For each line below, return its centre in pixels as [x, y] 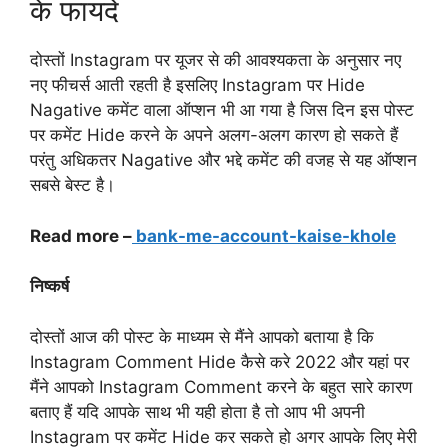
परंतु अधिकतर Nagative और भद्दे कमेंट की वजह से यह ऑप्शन [223, 160]
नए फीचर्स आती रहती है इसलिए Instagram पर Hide [197, 85]
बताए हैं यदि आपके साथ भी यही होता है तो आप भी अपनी [197, 411]
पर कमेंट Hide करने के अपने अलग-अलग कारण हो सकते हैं [214, 135]
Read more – [81, 235]
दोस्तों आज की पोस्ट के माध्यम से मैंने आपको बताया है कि [202, 336]
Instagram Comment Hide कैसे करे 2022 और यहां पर [219, 361]
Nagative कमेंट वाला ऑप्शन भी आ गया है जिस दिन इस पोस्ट [222, 110]
